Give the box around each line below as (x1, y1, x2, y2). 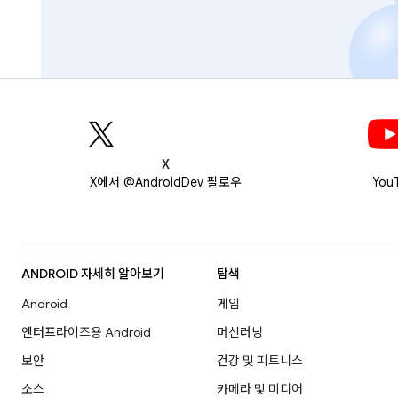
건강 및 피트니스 (217, 353, 303, 369)
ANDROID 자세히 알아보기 (21, 266, 164, 282)
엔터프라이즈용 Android (21, 324, 151, 340)
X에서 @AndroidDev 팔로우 (89, 174, 242, 190)
